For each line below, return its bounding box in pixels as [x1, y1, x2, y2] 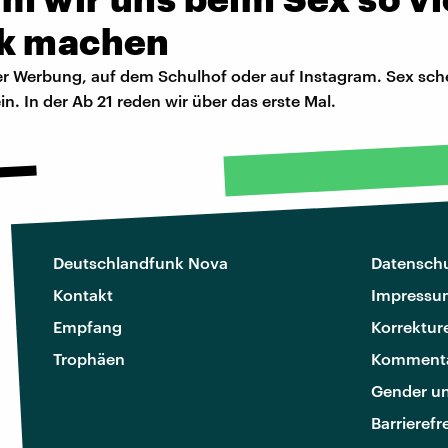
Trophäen [53, 349, 125, 369]
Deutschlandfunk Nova [53, 253, 228, 273]
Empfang [53, 317, 122, 337]
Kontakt [53, 285, 113, 305]
